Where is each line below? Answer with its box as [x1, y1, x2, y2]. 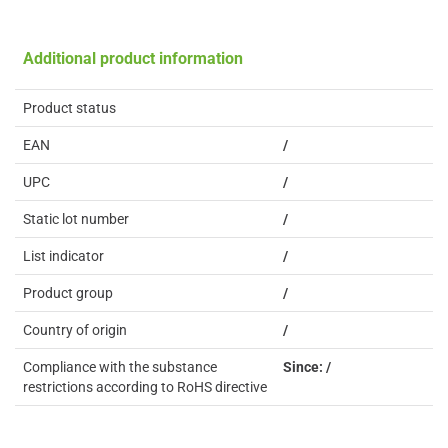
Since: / [283, 359, 331, 375]
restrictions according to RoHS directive [23, 379, 267, 395]
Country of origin [23, 322, 127, 338]
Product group [23, 285, 113, 301]
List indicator [23, 248, 104, 264]
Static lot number [23, 211, 129, 227]
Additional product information [23, 49, 243, 68]
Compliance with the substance [23, 359, 217, 375]
